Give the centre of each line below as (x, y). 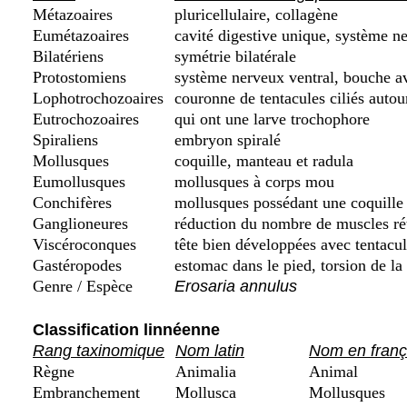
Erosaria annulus (236, 286)
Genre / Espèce (85, 286)
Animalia (206, 372)
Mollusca (206, 392)
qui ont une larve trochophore (270, 119)
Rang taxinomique (99, 351)
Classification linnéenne (126, 330)
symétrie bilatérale (233, 56)
